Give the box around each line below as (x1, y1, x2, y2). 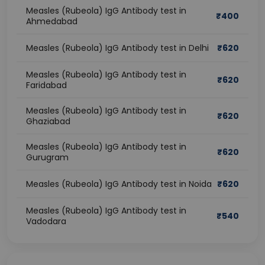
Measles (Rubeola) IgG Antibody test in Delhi (26, 42, 209, 54)
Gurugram (26, 151, 69, 163)
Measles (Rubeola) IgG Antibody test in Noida (26, 178, 212, 190)
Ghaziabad (26, 115, 70, 127)
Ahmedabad (26, 15, 77, 27)
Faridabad (26, 79, 67, 91)
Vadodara (26, 215, 66, 227)
